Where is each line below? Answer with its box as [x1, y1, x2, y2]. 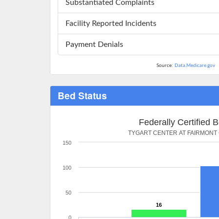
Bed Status [58, 89, 107, 103]
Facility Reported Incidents [66, 20, 156, 28]
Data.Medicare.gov [174, 63, 215, 68]
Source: [156, 63, 175, 68]
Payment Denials [66, 41, 123, 49]
